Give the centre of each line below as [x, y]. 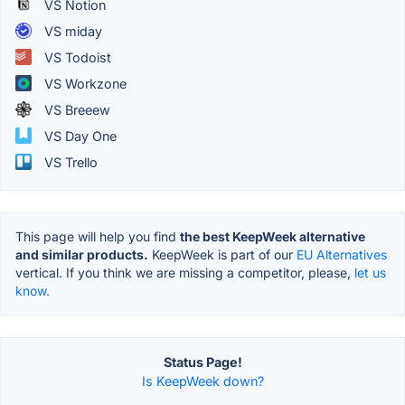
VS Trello [69, 162]
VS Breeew [75, 109]
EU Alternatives [342, 254]
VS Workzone [84, 83]
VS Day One [79, 136]
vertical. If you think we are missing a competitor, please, [185, 272]
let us [370, 272]
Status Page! [202, 362]
